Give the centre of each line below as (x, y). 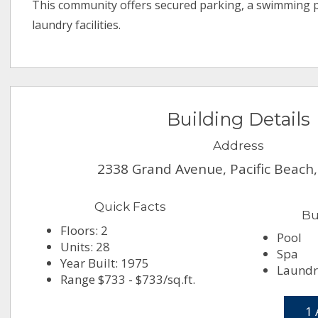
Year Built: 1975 (105, 263)
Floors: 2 (84, 231)
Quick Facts (130, 207)
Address (238, 146)
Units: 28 (86, 247)
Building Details (238, 119)
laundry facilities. (77, 25)
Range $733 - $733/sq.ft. (128, 280)
